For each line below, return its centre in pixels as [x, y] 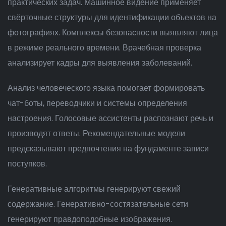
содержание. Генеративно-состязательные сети [98, 204]
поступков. [27, 164]
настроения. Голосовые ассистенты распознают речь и [110, 118]
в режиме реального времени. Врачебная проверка [104, 48]
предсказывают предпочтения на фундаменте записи [108, 149]
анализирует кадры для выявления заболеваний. [100, 63]
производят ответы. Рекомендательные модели [96, 133]
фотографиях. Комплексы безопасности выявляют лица [113, 33]
